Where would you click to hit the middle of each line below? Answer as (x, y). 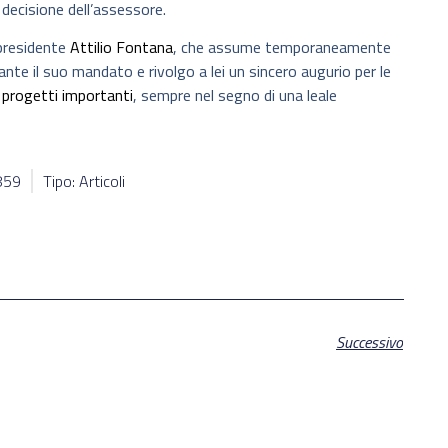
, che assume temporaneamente (282, 47)
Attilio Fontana (121, 47)
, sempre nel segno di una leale (235, 95)
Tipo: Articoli (84, 181)
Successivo (369, 341)
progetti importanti (67, 95)
